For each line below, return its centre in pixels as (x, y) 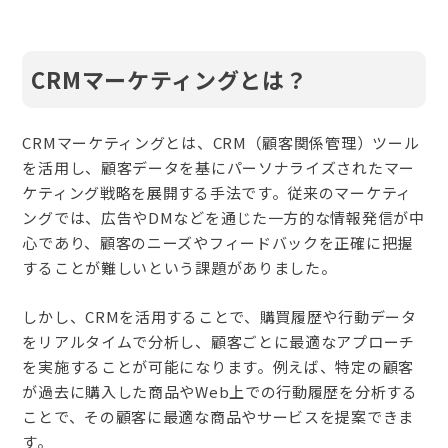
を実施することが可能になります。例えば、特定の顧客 (218, 366)
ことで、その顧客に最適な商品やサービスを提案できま (218, 416)
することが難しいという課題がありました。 (179, 267)
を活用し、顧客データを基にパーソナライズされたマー (218, 167)
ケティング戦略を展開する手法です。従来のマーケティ (217, 192)
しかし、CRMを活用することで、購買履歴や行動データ (219, 316)
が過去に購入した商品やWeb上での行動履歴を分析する (220, 391)
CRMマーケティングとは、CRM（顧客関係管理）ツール (221, 142)
